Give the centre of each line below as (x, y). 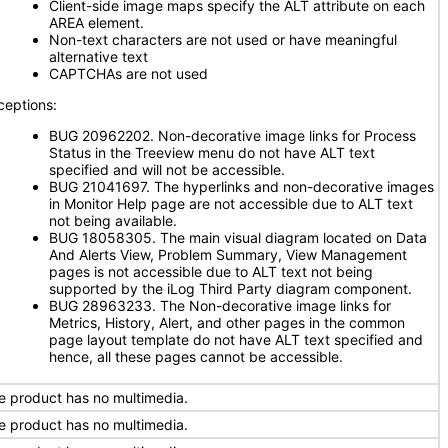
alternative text (98, 56)
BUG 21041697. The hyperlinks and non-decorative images (241, 186)
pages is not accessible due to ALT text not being (211, 271)
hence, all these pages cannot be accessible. (196, 356)
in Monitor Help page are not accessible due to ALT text (231, 203)
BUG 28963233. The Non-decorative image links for (220, 305)
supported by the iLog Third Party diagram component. (230, 288)
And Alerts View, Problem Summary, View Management (228, 254)
